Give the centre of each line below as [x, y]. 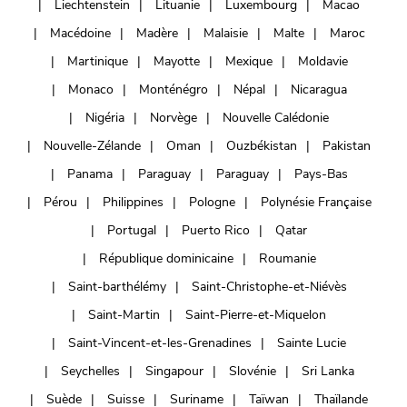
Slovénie [252, 371]
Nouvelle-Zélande [92, 145]
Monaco [90, 89]
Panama [89, 174]
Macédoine [80, 33]
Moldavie [323, 61]
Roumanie [287, 258]
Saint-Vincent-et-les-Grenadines [160, 342]
